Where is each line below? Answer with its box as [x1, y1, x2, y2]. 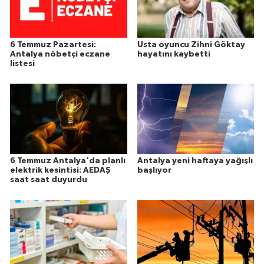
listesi [10, 60, 35, 68]
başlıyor [137, 166, 171, 175]
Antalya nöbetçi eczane [10, 50, 110, 59]
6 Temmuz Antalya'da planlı [10, 157, 126, 166]
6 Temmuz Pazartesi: [10, 41, 96, 49]
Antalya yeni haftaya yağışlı [137, 157, 253, 166]
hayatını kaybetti [137, 50, 210, 59]
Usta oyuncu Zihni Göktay [137, 41, 245, 49]
